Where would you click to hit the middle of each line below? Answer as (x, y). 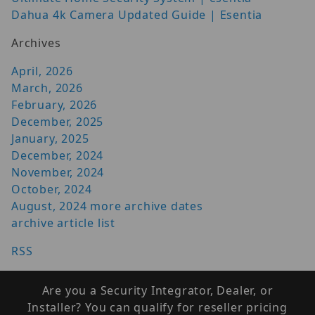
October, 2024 (52, 189)
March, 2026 (47, 88)
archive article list (63, 223)
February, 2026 (54, 104)
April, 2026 (42, 71)
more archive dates (147, 206)
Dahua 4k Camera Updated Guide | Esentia (137, 14)
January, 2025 (50, 138)
